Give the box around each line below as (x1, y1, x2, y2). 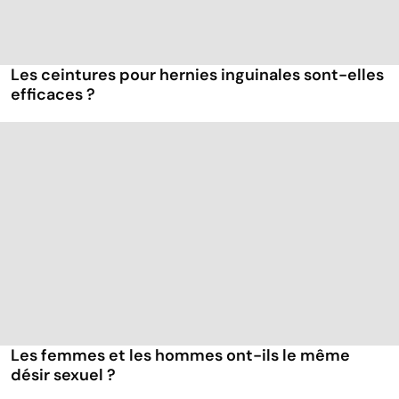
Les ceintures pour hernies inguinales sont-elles (11, 64, 384, 86)
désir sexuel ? (11, 364, 116, 387)
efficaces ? (11, 84, 95, 106)
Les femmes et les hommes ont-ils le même (11, 345, 350, 367)
